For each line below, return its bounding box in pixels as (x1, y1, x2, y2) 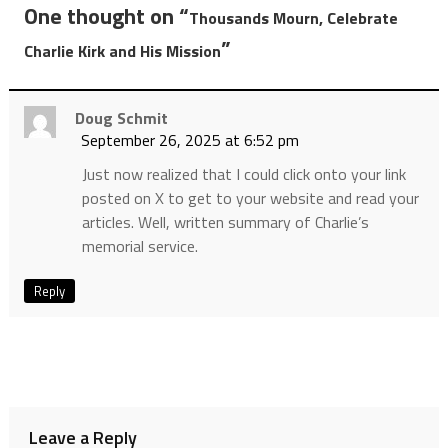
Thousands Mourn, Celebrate (188, 6, 398, 30)
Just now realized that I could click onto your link (81, 162, 406, 186)
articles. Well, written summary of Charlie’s (81, 210, 369, 234)
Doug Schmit (74, 106, 168, 130)
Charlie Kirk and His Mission (23, 39, 221, 63)
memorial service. (81, 234, 198, 258)
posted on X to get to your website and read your (81, 186, 419, 210)
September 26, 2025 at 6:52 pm (80, 128, 299, 152)
